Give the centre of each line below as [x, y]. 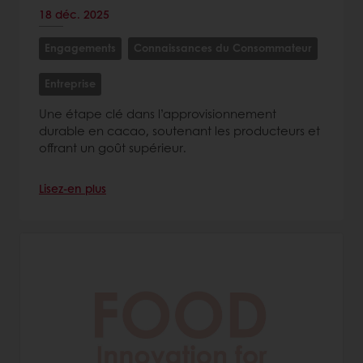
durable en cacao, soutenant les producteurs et [179, 131]
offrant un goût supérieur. [113, 148]
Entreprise [70, 83]
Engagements [80, 48]
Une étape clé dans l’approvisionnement [158, 114]
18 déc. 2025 [74, 14]
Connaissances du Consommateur [223, 48]
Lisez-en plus [73, 188]
